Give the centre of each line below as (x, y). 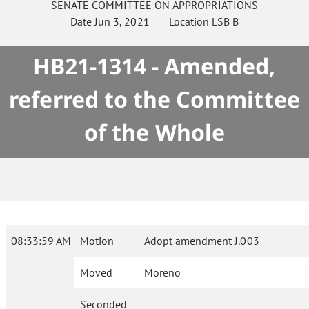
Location (180, 21)
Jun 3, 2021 (122, 21)
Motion (97, 241)
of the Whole (154, 132)
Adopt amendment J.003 (202, 241)
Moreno (163, 272)
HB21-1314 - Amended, (154, 66)
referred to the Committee (154, 99)
